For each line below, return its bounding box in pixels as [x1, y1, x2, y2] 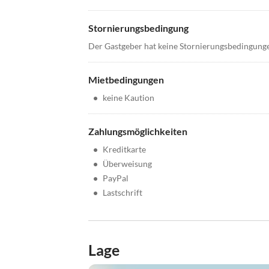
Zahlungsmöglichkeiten [88, 125, 187, 138]
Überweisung [103, 159, 152, 169]
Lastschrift [103, 187, 142, 198]
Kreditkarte [103, 144, 146, 155]
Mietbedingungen [88, 74, 164, 86]
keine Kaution [103, 92, 154, 103]
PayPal [103, 173, 128, 184]
